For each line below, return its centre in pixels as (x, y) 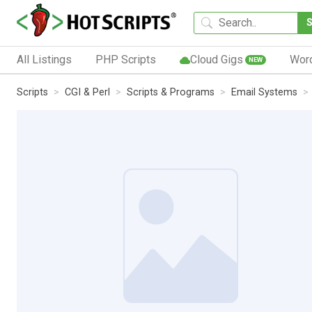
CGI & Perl (87, 92)
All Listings (44, 59)
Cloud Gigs (216, 59)
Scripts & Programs (171, 92)
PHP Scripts (125, 59)
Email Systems (264, 92)
